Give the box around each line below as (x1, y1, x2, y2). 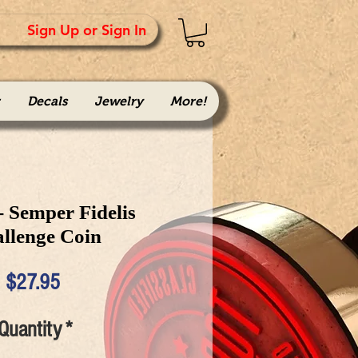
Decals (26, 94, 67, 108)
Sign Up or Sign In (27, 20, 146, 39)
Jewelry (93, 94, 143, 108)
